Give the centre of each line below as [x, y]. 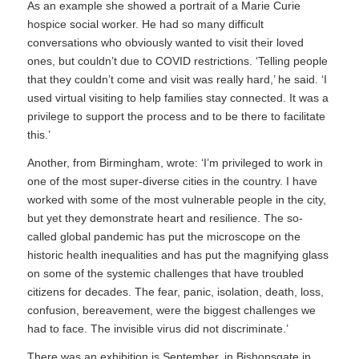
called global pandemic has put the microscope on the [163, 237]
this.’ [38, 135]
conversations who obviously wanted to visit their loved [165, 43]
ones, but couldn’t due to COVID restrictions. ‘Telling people [177, 61]
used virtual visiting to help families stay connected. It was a [177, 98]
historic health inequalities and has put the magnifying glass [177, 255]
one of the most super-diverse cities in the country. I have [172, 182]
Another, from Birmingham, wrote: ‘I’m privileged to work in [175, 163]
